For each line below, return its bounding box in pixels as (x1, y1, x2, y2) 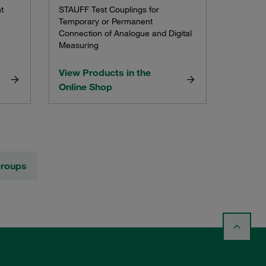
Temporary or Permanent (58, 15, 153, 27)
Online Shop (58, 80, 112, 93)
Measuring (58, 39, 99, 50)
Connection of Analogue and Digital (58, 27, 192, 39)
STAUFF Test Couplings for (58, 4, 159, 15)
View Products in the (58, 66, 151, 78)
